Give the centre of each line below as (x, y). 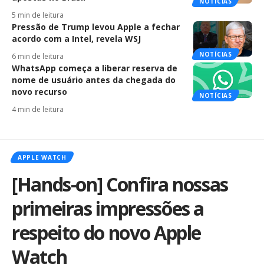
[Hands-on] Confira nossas (120, 184)
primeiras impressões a (108, 209)
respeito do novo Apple (107, 233)
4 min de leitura (38, 110)
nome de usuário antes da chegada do (94, 80)
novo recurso (39, 92)
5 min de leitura (38, 15)
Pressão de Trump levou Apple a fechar (96, 27)
